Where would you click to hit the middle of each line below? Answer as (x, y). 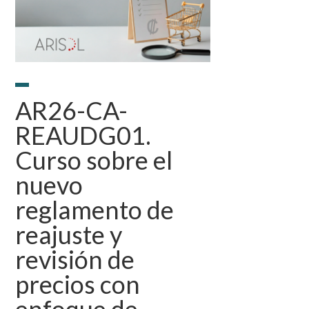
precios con (78, 284)
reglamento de (95, 209)
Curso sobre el (94, 160)
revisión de (75, 259)
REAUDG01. (83, 135)
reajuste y (69, 234)
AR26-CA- (72, 110)
